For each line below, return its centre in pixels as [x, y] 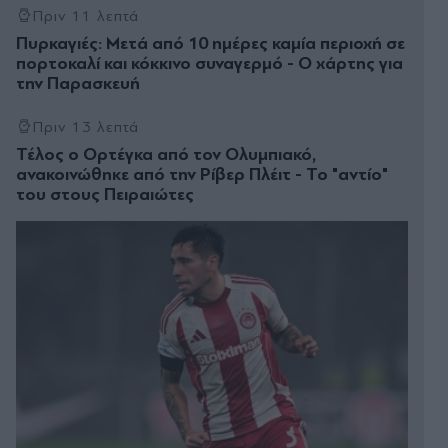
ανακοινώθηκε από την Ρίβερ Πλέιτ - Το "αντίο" [202, 174]
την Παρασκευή [78, 83]
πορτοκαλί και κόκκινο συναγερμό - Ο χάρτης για [209, 63]
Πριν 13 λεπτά [86, 126]
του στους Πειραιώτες [105, 194]
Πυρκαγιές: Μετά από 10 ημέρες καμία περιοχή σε [210, 43]
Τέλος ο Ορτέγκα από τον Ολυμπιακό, [166, 154]
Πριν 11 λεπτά [86, 15]
